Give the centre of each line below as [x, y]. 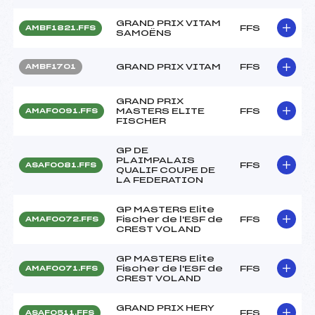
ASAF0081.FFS [61, 165]
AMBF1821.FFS [60, 28]
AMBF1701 [51, 66]
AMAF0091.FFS [62, 111]
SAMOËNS [144, 33]
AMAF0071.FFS [62, 268]
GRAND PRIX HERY [165, 308]
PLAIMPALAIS [155, 160]
